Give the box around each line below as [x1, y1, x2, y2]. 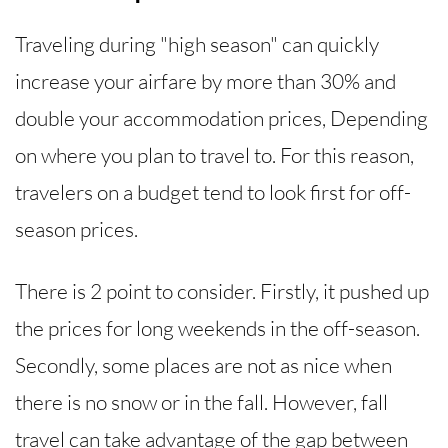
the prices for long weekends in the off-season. [15, 315, 420, 342]
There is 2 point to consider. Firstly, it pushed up [15, 278, 429, 305]
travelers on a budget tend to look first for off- [15, 179, 411, 206]
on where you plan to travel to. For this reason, [15, 142, 414, 169]
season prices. [15, 216, 138, 243]
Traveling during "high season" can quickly [15, 31, 379, 58]
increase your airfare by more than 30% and [15, 68, 396, 95]
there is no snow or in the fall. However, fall [15, 389, 388, 416]
